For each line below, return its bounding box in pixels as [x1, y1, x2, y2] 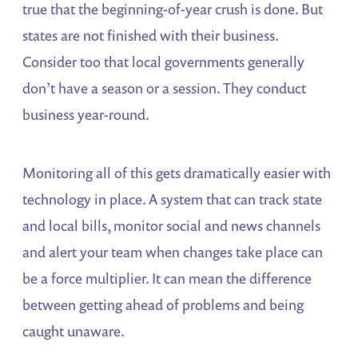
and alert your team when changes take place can [22, 241, 324, 261]
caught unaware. [22, 320, 125, 340]
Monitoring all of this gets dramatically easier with [22, 162, 332, 182]
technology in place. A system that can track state [22, 189, 323, 209]
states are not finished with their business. [22, 25, 279, 45]
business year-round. [22, 104, 150, 124]
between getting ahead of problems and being [22, 294, 304, 314]
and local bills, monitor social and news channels [22, 215, 321, 235]
